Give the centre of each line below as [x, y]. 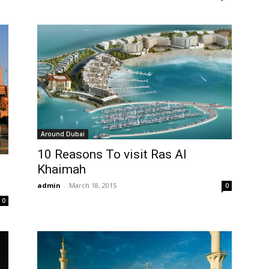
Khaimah [62, 169]
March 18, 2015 [93, 185]
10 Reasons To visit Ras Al [112, 154]
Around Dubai [63, 134]
